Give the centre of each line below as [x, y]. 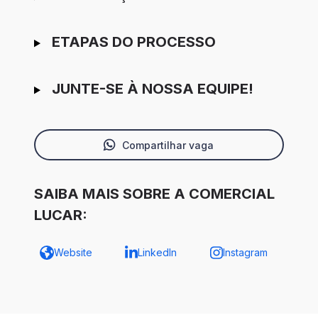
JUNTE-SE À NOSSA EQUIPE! [152, 89]
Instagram [245, 253]
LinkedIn [157, 253]
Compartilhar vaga [168, 145]
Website [73, 253]
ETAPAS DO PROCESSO [133, 42]
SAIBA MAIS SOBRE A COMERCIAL [154, 194]
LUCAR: [61, 215]
